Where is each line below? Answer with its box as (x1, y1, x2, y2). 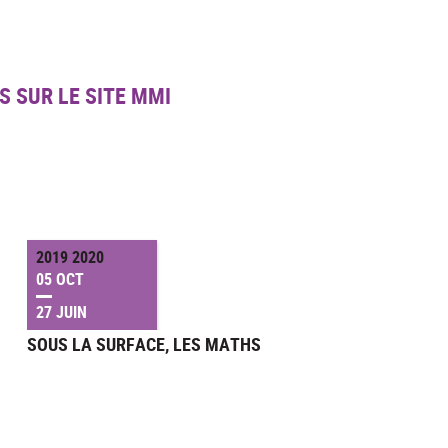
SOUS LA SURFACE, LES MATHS (26, 332, 261, 357)
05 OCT (35, 268, 84, 291)
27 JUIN (35, 300, 87, 323)
